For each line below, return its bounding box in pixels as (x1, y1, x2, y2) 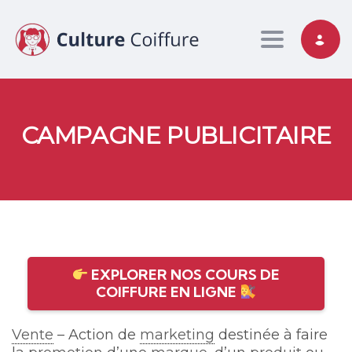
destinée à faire (214, 326, 328, 344)
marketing (140, 326, 214, 344)
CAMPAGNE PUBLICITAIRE (20, 121, 332, 151)
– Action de (53, 326, 140, 344)
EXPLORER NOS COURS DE (88, 266, 280, 284)
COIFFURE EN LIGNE (96, 283, 240, 302)
